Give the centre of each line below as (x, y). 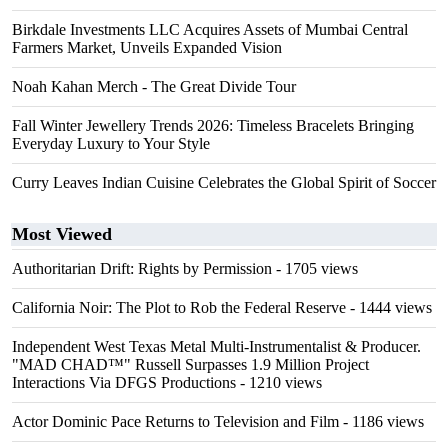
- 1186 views (381, 421)
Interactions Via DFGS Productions (124, 382)
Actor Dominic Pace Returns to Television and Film (175, 421)
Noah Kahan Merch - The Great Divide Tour (154, 86)
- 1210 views (279, 382)
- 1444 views (389, 307)
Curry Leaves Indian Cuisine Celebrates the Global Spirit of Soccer (224, 182)
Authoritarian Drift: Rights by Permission (142, 268)
